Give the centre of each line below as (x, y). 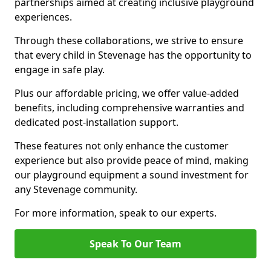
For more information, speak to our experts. (116, 213)
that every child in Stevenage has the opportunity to (133, 55)
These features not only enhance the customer (122, 146)
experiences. (43, 17)
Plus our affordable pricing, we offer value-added (127, 93)
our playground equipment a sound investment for (132, 175)
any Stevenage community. (76, 189)
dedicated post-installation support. (96, 122)
